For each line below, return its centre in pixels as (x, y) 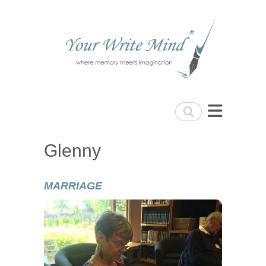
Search (190, 110)
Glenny (72, 150)
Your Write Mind (111, 72)
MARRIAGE (73, 186)
